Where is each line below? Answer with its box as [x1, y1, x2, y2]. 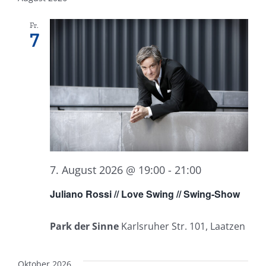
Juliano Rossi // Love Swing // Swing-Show [50, 187, 240, 201]
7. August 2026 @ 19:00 [50, 163, 165, 178]
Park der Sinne [50, 220, 121, 233]
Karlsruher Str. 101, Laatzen [121, 220, 245, 233]
